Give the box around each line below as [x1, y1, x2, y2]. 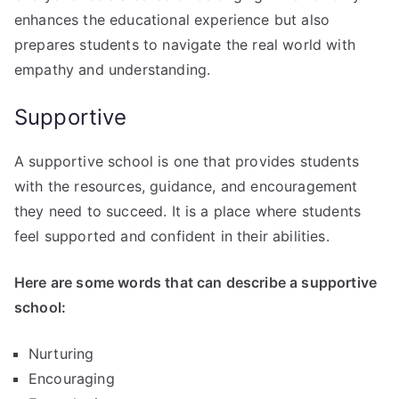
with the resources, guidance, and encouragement [14, 176, 358, 195]
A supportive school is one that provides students [14, 151, 359, 170]
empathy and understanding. [14, 60, 211, 78]
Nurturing [28, 344, 94, 362]
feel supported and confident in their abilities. [14, 226, 330, 245]
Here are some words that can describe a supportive [14, 273, 378, 291]
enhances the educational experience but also [14, 10, 330, 28]
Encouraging [28, 369, 115, 387]
